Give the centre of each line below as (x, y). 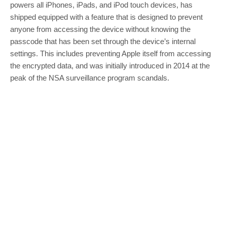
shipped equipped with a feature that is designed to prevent (106, 17)
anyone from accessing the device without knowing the (100, 29)
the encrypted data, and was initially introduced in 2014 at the (110, 66)
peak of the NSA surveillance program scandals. (90, 78)
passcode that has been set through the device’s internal (103, 42)
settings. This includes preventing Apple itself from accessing (110, 54)
